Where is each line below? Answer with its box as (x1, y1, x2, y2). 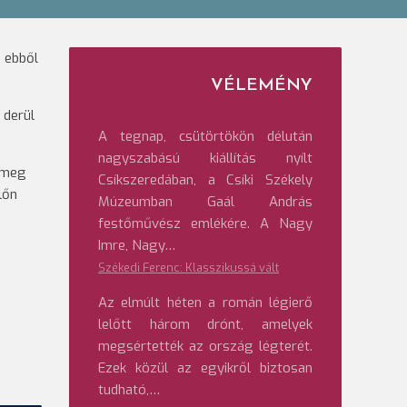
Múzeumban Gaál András (98, 193, 313, 211)
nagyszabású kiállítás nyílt (98, 149, 313, 167)
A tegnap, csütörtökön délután (98, 127, 313, 145)
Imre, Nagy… (98, 236, 175, 254)
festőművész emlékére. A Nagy (98, 214, 313, 233)
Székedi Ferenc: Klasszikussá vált (98, 260, 279, 275)
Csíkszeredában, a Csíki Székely (98, 171, 313, 189)
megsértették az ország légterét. (98, 337, 313, 355)
